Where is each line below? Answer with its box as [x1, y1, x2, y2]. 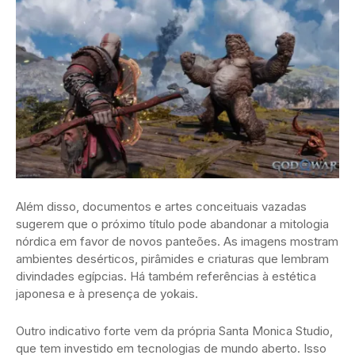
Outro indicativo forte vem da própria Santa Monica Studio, [16, 323, 333, 339]
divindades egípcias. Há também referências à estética [16, 269, 316, 284]
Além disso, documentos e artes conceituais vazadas [16, 199, 307, 215]
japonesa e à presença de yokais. [16, 286, 198, 302]
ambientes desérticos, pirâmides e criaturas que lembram [16, 251, 329, 267]
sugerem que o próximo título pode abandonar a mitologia [16, 216, 329, 232]
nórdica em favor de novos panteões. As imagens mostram [16, 234, 338, 250]
